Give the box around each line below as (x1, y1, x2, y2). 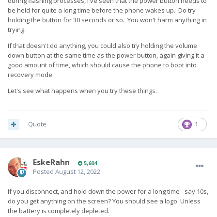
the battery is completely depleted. (8, 206, 109, 216)
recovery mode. (8, 70, 54, 79)
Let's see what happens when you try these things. (8, 86, 157, 95)
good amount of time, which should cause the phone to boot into (8, 61, 197, 70)
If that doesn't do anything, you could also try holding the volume (8, 41, 197, 50)
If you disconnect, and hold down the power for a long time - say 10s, (8, 187, 208, 196)
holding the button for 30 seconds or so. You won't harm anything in (8, 15, 207, 25)
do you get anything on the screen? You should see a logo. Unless (8, 197, 201, 206)
